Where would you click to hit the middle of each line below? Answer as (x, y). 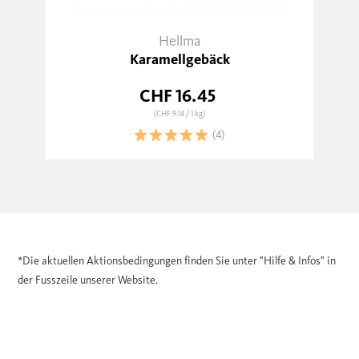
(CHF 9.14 (170, 114)
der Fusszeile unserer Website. (88, 280)
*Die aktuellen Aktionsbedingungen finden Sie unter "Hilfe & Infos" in (177, 261)
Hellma (179, 41)
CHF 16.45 (177, 96)
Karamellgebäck (179, 59)
